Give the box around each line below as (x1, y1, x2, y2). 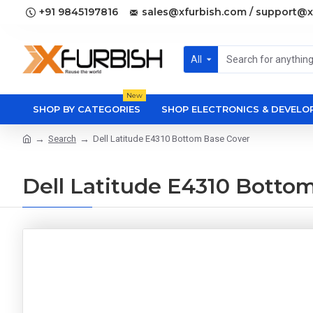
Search (48, 133, 76, 144)
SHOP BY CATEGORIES (33, 103, 140, 115)
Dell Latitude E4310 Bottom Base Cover (93, 133, 249, 144)
